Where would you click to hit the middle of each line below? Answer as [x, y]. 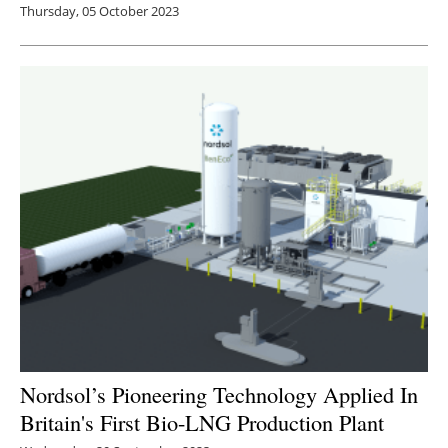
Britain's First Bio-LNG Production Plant [202, 422]
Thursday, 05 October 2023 [99, 11]
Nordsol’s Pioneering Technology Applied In [219, 394]
